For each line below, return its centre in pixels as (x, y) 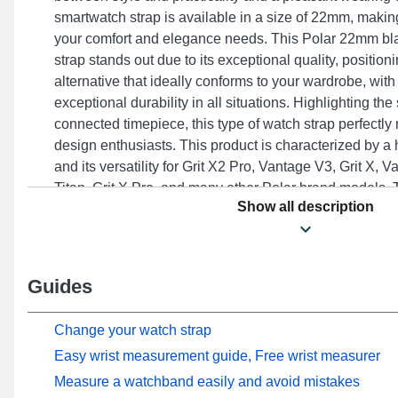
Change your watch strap (133, 330)
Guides (60, 286)
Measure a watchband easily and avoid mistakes (207, 381)
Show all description (305, 207)
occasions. (88, 252)
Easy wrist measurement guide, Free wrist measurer (217, 355)
